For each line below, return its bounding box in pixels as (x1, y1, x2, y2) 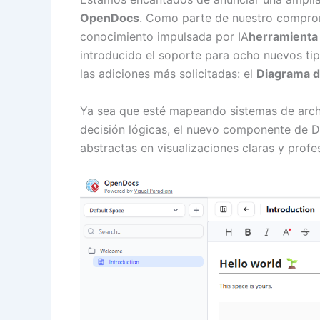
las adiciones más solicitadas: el (80, 66, 256, 81)
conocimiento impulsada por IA (80, 29, 249, 44)
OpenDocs (80, 11, 139, 25)
